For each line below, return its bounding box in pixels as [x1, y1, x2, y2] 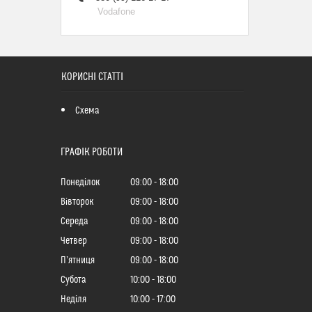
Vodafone [97, 6, 135, 17]
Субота [61, 274, 86, 286]
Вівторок [61, 196, 93, 208]
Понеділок [61, 176, 100, 188]
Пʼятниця [61, 254, 95, 266]
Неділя [61, 293, 86, 305]
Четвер [61, 235, 87, 247]
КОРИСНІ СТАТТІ [61, 70, 123, 83]
